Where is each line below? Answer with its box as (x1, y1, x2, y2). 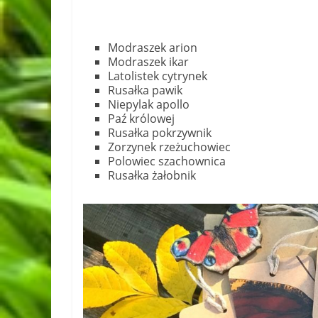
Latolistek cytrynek (108, 68, 207, 84)
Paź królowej (108, 111, 175, 127)
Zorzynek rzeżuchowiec (108, 139, 231, 155)
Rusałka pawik (108, 82, 182, 99)
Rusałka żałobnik (108, 168, 196, 184)
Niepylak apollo (108, 97, 190, 113)
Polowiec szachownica (108, 153, 226, 170)
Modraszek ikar (108, 54, 189, 70)
